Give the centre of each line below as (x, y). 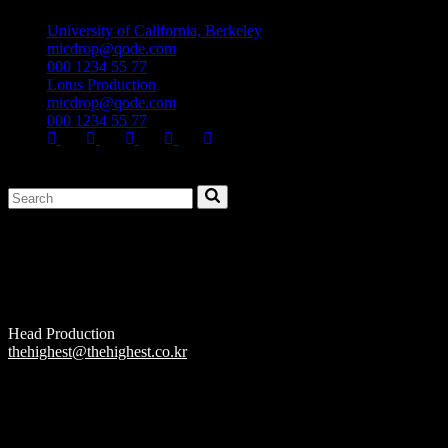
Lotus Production (101, 84)
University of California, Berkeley (154, 30)
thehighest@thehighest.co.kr (97, 351)
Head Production (61, 333)
